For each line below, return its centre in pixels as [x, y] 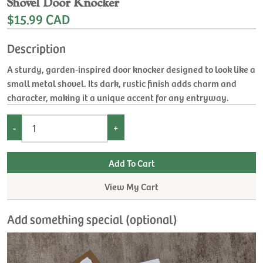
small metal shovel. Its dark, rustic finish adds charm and [122, 83]
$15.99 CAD [38, 19]
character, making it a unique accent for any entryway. [118, 97]
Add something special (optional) [92, 218]
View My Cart [131, 186]
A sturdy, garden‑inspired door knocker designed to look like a [131, 69]
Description [36, 48]
